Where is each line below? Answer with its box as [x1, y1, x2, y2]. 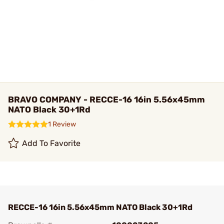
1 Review [48, 120, 76, 128]
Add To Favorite [22, 138, 81, 148]
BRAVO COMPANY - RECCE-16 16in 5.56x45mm [8, 94, 205, 104]
